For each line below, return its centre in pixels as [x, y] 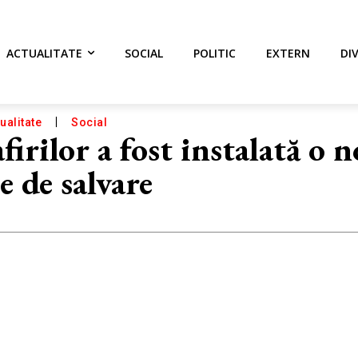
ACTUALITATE [44, 53]
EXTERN [288, 53]
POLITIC [215, 53]
